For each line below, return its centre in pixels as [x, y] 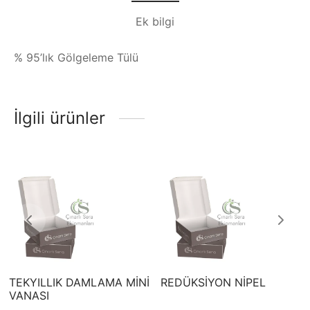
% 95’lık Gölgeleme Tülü [76, 57]
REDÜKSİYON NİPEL [213, 282]
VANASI [29, 295]
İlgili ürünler [60, 118]
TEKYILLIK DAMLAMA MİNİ [79, 282]
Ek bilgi [155, 21]
